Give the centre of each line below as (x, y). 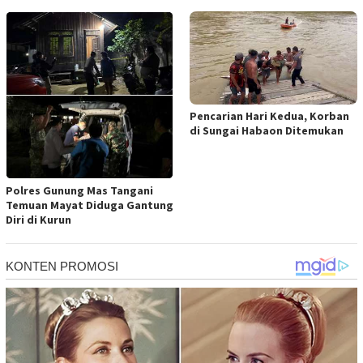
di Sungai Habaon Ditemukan (267, 131)
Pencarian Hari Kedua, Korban (269, 116)
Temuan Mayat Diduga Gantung (90, 205)
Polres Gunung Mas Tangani (79, 190)
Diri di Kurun (38, 219)
